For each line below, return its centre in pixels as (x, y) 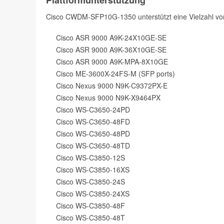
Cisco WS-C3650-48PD (93, 133)
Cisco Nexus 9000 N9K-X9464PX (108, 97)
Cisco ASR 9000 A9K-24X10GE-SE (111, 37)
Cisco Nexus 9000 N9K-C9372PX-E (112, 85)
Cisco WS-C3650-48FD (93, 121)
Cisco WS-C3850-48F (90, 205)
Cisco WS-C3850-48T (90, 217)
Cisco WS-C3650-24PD (93, 109)
